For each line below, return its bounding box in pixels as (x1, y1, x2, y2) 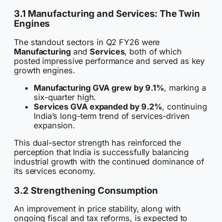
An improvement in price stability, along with (14, 204, 181, 214)
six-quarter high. (34, 92, 97, 102)
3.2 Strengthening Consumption (14, 184, 159, 196)
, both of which (124, 46, 182, 56)
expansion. (34, 120, 76, 130)
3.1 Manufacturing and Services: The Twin (14, 8, 200, 19)
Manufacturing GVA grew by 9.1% (34, 82, 164, 93)
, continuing (162, 101, 207, 111)
